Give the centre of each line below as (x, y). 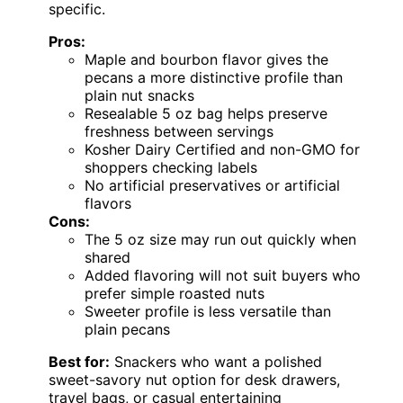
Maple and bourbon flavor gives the (206, 60)
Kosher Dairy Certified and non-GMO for (222, 150)
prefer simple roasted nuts (175, 294)
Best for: (79, 362)
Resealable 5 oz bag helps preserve (206, 114)
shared (107, 258)
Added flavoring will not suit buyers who (223, 276)
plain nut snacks (139, 96)
